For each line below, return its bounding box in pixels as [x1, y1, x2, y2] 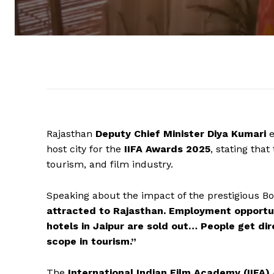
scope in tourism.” [46, 235, 136, 248]
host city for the [46, 143, 124, 155]
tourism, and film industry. [46, 158, 173, 171]
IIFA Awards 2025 [124, 143, 210, 155]
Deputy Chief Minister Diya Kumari [95, 128, 266, 140]
